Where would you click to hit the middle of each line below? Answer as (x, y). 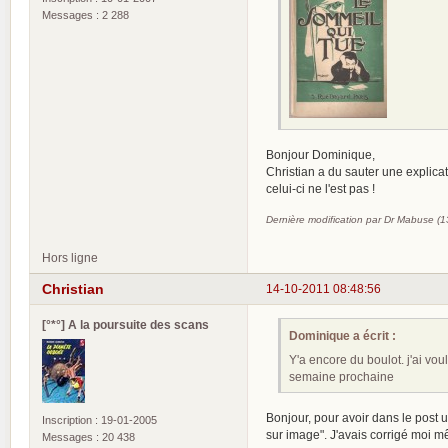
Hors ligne (70, 258)
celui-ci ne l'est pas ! (320, 189)
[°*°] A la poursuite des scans (125, 324)
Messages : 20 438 (88, 436)
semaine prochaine (342, 377)
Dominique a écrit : (343, 336)
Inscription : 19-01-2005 (99, 419)
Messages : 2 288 (85, 14)
